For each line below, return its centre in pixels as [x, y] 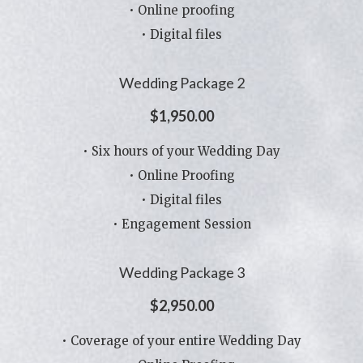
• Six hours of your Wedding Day [181, 151]
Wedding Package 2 [181, 83]
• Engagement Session [181, 224]
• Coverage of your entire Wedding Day [181, 341]
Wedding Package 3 [181, 272]
